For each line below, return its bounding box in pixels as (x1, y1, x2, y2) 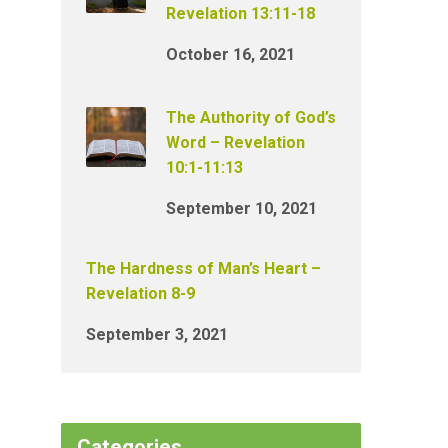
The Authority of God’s (166, 108, 336, 127)
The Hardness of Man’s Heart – (86, 259, 321, 278)
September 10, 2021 (166, 199, 317, 218)
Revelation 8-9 (86, 284, 195, 303)
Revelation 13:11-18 (166, 4, 315, 23)
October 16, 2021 (166, 45, 295, 64)
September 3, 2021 (86, 325, 228, 344)
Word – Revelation (166, 133, 305, 152)
